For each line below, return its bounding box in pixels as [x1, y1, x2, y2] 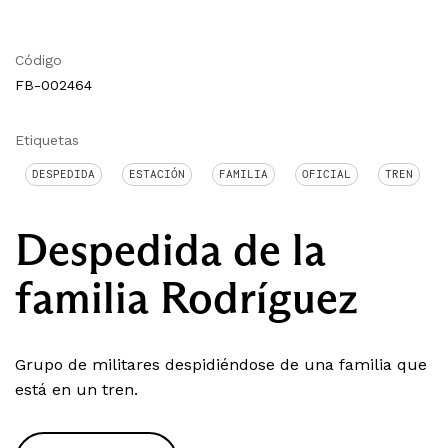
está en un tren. [15, 380, 138, 400]
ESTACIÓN [129, 167, 185, 182]
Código [15, 52, 62, 69]
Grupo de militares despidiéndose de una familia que [15, 355, 427, 375]
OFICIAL [302, 167, 351, 182]
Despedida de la [15, 222, 326, 278]
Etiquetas [15, 132, 79, 149]
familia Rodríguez [15, 270, 358, 326]
